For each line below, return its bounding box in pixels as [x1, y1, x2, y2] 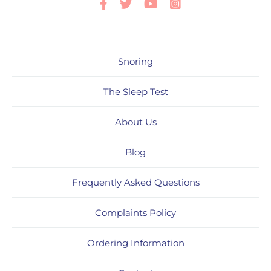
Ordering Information [87, 237, 184, 249]
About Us [114, 116, 157, 128]
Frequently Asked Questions [71, 176, 200, 188]
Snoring [118, 55, 153, 67]
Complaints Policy [95, 206, 176, 218]
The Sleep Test [103, 85, 168, 97]
